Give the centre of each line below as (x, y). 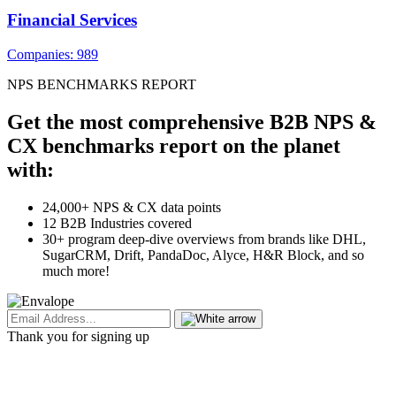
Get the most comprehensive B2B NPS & (192, 122)
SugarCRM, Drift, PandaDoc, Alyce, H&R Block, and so (203, 255)
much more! (76, 270)
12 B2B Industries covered (117, 223)
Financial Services (72, 20)
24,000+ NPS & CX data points (132, 207)
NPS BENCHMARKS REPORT (102, 85)
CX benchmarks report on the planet (174, 145)
